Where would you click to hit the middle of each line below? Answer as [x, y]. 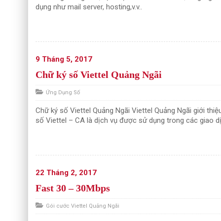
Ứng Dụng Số [63, 92]
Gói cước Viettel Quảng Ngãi [83, 206]
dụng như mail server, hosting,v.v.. [89, 7]
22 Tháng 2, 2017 [66, 173]
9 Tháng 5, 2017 [64, 59]
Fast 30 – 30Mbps [73, 188]
